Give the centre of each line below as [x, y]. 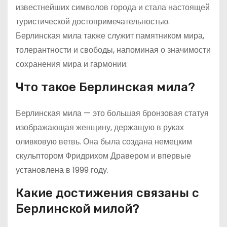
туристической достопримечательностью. [93, 22]
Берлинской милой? [78, 209]
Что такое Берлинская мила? [105, 87]
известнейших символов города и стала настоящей [113, 7]
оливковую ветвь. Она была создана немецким [104, 142]
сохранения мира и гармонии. [72, 64]
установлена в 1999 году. [62, 170]
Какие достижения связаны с [107, 193]
